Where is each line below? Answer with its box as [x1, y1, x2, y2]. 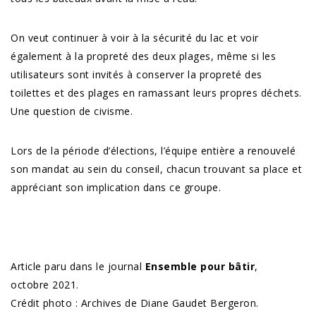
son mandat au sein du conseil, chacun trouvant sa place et [11, 162, 302, 176]
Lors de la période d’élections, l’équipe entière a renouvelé [11, 144, 296, 158]
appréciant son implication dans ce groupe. [11, 181, 221, 195]
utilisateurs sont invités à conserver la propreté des [11, 68, 262, 82]
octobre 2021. [11, 278, 79, 292]
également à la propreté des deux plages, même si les [11, 49, 276, 63]
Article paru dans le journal [11, 260, 145, 274]
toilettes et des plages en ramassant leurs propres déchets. [11, 86, 302, 100]
